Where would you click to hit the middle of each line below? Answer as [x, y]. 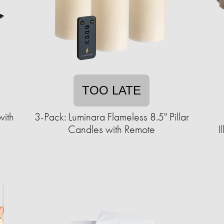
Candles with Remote [111, 129]
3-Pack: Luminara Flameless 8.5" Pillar [111, 117]
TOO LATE [111, 90]
